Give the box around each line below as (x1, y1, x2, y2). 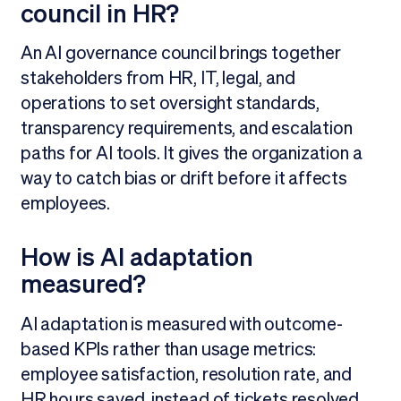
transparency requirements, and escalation (20, 118, 353, 139)
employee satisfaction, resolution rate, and (20, 363, 353, 384)
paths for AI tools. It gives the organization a (20, 143, 363, 164)
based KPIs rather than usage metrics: (20, 338, 317, 359)
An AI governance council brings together (20, 43, 341, 64)
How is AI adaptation (20, 243, 253, 271)
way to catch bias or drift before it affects (20, 168, 347, 189)
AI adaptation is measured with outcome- (20, 313, 343, 334)
